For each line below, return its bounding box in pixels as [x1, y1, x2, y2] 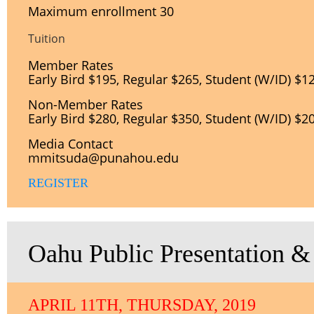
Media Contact [28, 135, 113, 152]
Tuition [28, 31, 65, 46]
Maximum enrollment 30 [28, 3, 174, 20]
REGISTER [28, 176, 88, 190]
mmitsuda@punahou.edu [28, 149, 179, 166]
